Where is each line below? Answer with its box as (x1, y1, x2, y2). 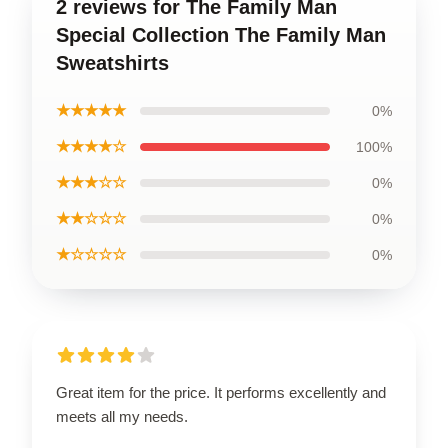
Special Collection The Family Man (56, 23, 386, 46)
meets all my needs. (56, 407, 188, 425)
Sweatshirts (56, 51, 169, 74)
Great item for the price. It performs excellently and (56, 383, 386, 401)
